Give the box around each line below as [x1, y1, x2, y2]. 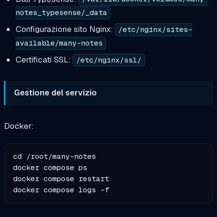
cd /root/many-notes [13, 151, 96, 161]
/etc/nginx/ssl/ [76, 55, 141, 65]
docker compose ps [13, 162, 88, 172]
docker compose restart [13, 173, 109, 184]
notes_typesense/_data [15, 8, 107, 18]
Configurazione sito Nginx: [15, 24, 115, 35]
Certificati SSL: [15, 54, 73, 65]
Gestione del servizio [14, 87, 97, 98]
